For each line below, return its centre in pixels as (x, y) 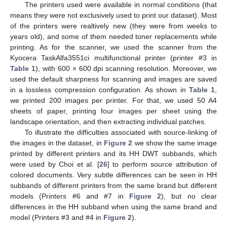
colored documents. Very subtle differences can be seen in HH (113, 175)
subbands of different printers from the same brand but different (113, 185)
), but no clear (189, 196)
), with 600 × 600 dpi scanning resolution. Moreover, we (126, 68)
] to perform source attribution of (162, 164)
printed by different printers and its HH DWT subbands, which (113, 153)
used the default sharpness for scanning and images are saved (113, 79)
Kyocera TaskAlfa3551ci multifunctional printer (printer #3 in (113, 58)
